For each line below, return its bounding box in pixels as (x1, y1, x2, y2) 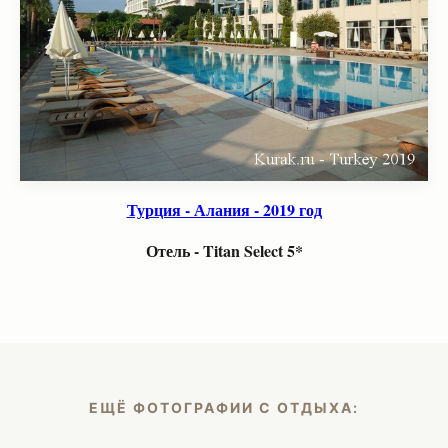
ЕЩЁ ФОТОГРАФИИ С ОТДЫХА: (89, 399, 359, 416)
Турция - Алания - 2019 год (126, 198, 322, 221)
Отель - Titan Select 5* (145, 239, 303, 262)
